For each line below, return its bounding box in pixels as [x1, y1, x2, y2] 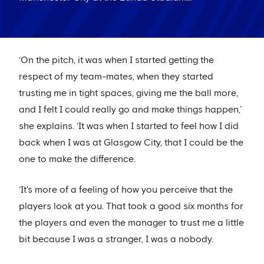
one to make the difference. [19, 154, 136, 164]
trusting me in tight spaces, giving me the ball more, [19, 88, 238, 98]
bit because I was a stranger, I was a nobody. [19, 235, 213, 245]
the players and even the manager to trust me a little [19, 218, 244, 228]
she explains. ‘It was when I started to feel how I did [19, 121, 239, 131]
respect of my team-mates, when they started [19, 72, 213, 82]
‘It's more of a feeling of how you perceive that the [19, 185, 233, 195]
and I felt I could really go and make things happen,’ [19, 105, 242, 115]
